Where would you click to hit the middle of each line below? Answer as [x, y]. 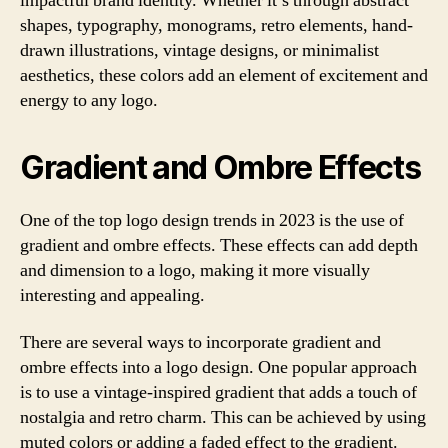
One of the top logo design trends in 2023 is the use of [212, 220]
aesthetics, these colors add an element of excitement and [224, 75]
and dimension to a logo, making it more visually [195, 270]
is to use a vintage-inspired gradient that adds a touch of [218, 392]
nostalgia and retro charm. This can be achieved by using [223, 417]
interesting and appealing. [112, 295]
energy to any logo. [89, 100]
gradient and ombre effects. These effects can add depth [219, 245]
